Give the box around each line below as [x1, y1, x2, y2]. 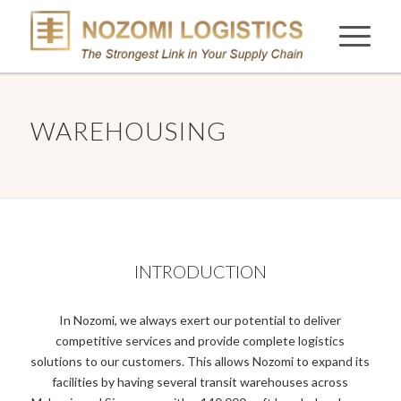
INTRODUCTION [133, 260, 267, 282]
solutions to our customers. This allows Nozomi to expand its [30, 353, 371, 369]
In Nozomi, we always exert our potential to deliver [59, 311, 342, 328]
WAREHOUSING [30, 115, 226, 146]
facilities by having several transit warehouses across [52, 373, 349, 389]
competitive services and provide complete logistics [55, 332, 346, 348]
